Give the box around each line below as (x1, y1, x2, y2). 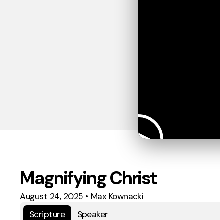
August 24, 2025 (20, 191, 83, 202)
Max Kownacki (90, 191, 143, 202)
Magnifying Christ (20, 166, 157, 190)
